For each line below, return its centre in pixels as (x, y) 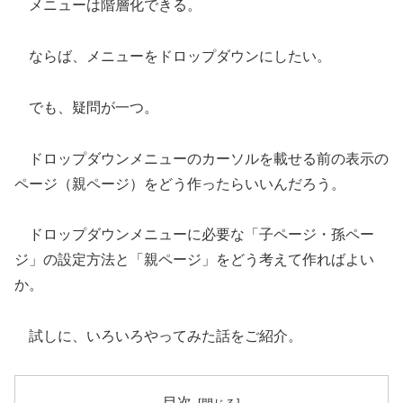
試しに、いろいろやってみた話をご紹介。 (158, 336)
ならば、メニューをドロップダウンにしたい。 (173, 56)
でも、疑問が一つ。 (86, 107)
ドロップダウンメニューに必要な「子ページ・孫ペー (194, 235)
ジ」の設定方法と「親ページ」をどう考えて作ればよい (194, 260)
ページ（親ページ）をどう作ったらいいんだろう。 (180, 184)
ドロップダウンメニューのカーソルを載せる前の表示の (201, 158)
